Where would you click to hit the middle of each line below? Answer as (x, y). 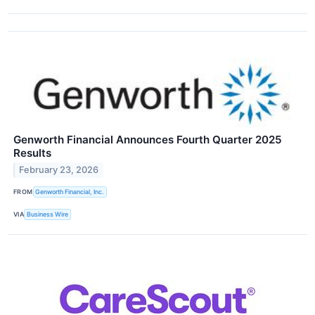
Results (32, 153)
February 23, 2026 (59, 170)
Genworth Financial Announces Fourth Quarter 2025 (148, 139)
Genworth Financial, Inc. (70, 192)
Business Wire (48, 214)
